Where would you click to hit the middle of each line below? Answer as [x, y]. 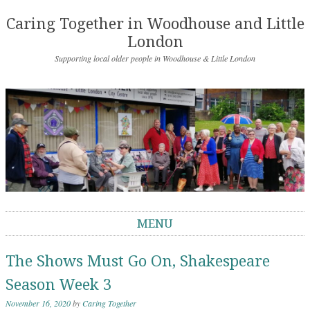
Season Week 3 [58, 284]
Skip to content [35, 242]
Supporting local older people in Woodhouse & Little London [155, 58]
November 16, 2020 [38, 303]
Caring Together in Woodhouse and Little [155, 24]
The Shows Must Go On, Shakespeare [138, 261]
